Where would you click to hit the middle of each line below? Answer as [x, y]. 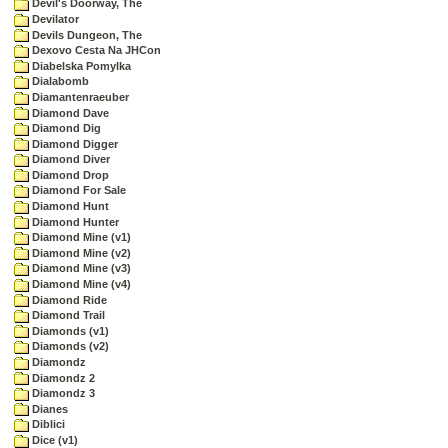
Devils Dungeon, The [85, 34]
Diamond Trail [67, 315]
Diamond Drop [69, 174]
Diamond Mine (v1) [80, 237]
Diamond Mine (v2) [80, 252]
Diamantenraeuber [79, 96]
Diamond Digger [73, 143]
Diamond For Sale [77, 190]
